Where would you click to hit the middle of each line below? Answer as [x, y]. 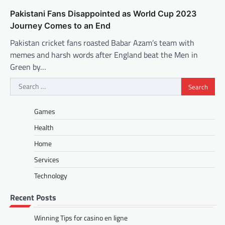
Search [21, 84]
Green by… [28, 67]
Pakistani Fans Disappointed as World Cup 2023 [103, 14]
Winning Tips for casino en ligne [81, 218]
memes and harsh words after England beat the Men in [104, 55]
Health [44, 128]
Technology [51, 176]
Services [47, 160]
